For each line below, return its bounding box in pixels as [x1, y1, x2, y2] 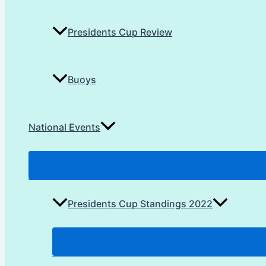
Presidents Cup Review [68, 26, 172, 39]
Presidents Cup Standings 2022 [68, 198, 213, 210]
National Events [28, 121, 100, 134]
